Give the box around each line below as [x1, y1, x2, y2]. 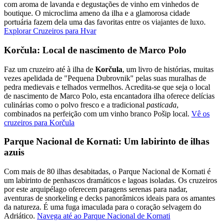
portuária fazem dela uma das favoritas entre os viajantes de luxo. [4, 18, 206, 27]
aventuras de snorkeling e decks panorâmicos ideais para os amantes [4, 193, 215, 202]
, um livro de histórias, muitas [122, 65, 214, 74]
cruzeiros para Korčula [4, 118, 74, 127]
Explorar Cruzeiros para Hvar [4, 27, 96, 36]
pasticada [147, 100, 177, 109]
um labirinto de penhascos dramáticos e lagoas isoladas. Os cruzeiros [4, 176, 217, 184]
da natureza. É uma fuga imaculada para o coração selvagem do [4, 202, 201, 211]
